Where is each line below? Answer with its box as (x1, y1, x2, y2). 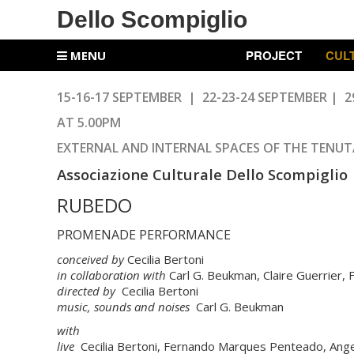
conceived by (57, 251, 124, 267)
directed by (57, 283, 119, 299)
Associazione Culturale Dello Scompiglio (57, 164, 348, 184)
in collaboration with (57, 267, 166, 283)
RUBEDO (57, 192, 132, 218)
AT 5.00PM (57, 114, 121, 131)
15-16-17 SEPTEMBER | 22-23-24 (57, 88, 258, 106)
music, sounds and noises (57, 299, 193, 314)
